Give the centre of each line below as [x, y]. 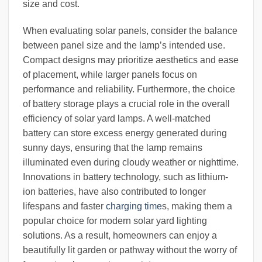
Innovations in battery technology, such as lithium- [125, 177]
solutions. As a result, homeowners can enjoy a [120, 236]
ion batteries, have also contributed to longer [114, 192]
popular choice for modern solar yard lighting [115, 221]
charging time [134, 206]
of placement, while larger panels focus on [110, 75]
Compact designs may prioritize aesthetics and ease [131, 60]
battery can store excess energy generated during [125, 133]
